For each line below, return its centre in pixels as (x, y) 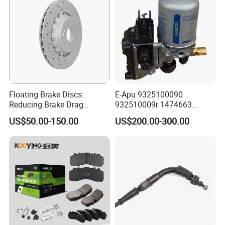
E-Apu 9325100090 (149, 94)
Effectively (28, 114)
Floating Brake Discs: (47, 94)
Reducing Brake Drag (46, 104)
